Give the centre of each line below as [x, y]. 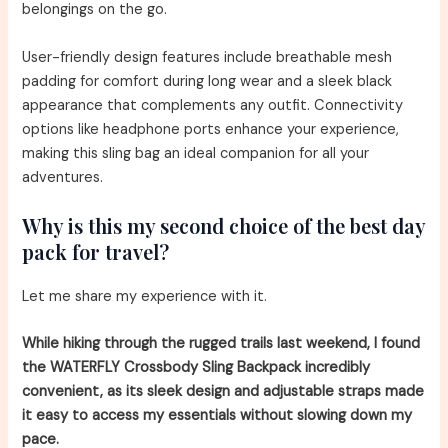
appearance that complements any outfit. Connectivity [213, 105]
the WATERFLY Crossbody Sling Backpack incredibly [196, 368]
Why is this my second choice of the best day [224, 225]
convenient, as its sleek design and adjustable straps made [223, 392]
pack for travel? [96, 251]
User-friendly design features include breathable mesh [207, 57]
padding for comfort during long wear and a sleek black [207, 81]
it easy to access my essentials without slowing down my [217, 416]
